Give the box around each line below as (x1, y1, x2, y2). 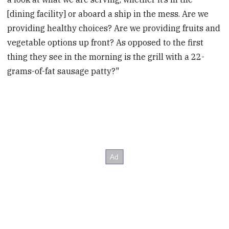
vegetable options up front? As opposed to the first (7, 37, 204, 48)
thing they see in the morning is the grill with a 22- (7, 51, 205, 62)
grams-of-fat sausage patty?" (7, 65, 120, 76)
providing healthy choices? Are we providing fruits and (7, 22, 221, 33)
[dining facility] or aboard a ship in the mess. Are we (7, 8, 209, 19)
